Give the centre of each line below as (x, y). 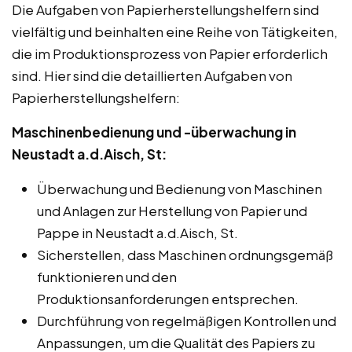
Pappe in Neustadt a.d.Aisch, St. (137, 232)
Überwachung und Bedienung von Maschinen (180, 188)
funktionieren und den (107, 276)
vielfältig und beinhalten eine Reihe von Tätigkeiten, (175, 31)
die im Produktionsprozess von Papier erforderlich (170, 53)
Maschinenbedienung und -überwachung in (154, 132)
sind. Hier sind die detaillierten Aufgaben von (152, 75)
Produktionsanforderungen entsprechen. (168, 298)
